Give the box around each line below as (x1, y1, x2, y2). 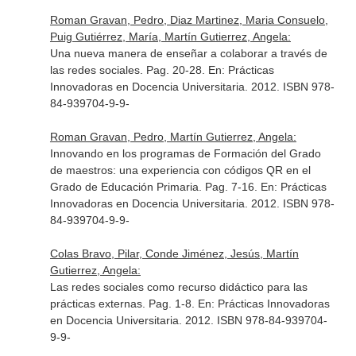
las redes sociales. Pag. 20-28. (49, 64, 208, 76)
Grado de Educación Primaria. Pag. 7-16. (49, 180, 261, 193)
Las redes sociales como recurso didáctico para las (49, 281, 308, 293)
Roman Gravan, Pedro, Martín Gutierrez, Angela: (49, 130, 296, 143)
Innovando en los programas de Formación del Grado (49, 147, 321, 160)
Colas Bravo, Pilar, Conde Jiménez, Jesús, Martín (49, 247, 299, 260)
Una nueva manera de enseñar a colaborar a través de (49, 47, 327, 60)
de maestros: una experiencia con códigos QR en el (49, 164, 311, 176)
